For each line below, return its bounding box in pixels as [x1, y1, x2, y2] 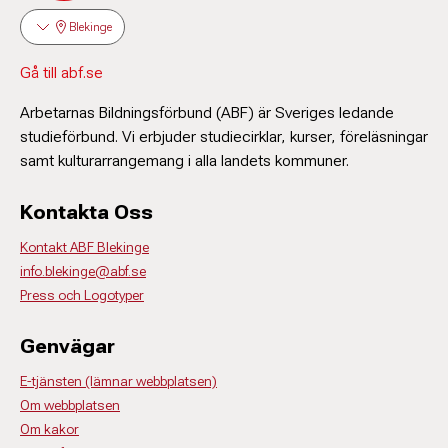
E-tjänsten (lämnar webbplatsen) [20, 373, 217, 389]
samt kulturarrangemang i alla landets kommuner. [20, 151, 349, 170]
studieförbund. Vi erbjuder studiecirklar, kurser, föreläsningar [20, 127, 428, 146]
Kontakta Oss [20, 200, 153, 224]
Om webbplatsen [20, 397, 120, 413]
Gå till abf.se [20, 63, 103, 82]
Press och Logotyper [20, 287, 144, 303]
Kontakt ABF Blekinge [20, 239, 149, 255]
